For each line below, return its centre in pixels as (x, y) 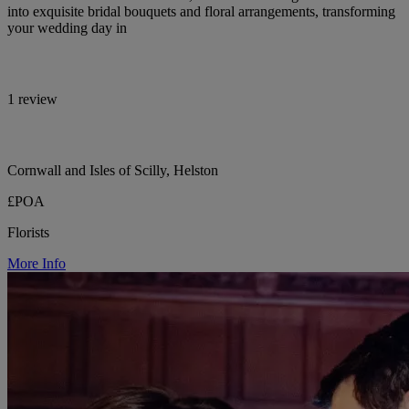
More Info (37, 264)
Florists (28, 233)
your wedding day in (67, 28)
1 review (32, 100)
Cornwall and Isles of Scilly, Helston (113, 171)
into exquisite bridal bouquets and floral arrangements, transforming (201, 12)
